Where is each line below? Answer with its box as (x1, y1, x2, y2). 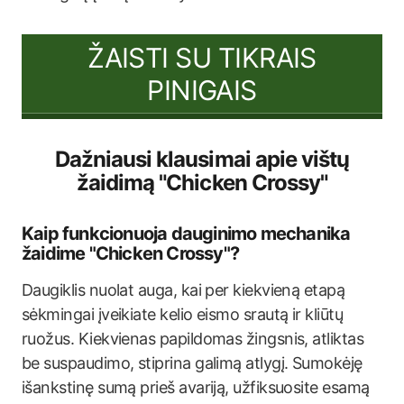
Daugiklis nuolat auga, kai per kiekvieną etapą (22, 280, 345, 299)
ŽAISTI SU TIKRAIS (87, 41, 317, 74)
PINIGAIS (147, 73, 257, 106)
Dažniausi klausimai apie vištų (54, 146, 350, 172)
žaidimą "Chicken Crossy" (77, 170, 327, 196)
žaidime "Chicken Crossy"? (22, 243, 239, 264)
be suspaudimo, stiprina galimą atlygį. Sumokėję (22, 353, 363, 372)
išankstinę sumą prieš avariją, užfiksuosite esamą (22, 378, 370, 397)
